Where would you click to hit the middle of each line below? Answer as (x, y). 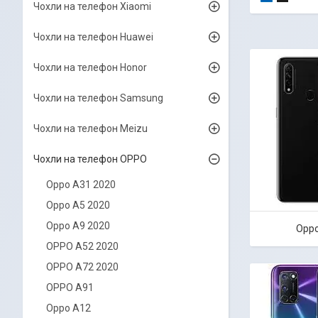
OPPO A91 (70, 287)
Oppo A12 (68, 308)
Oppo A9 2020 (78, 226)
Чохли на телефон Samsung (98, 98)
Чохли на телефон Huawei (93, 37)
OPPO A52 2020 (82, 246)
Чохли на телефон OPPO (90, 159)
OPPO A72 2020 (82, 267)
